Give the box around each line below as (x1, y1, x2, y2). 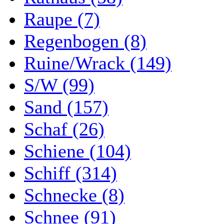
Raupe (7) (24, 8, 100, 29)
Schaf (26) (24, 118, 104, 139)
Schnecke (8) (24, 184, 124, 205)
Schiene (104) (24, 140, 131, 161)
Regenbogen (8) (24, 30, 146, 51)
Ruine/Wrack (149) (24, 52, 171, 73)
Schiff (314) (24, 162, 117, 183)
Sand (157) (24, 96, 108, 117)
